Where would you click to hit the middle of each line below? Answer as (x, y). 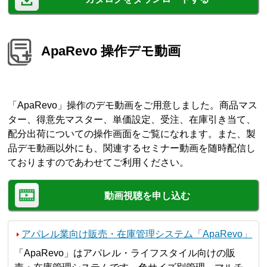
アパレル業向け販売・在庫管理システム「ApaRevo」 (137, 234)
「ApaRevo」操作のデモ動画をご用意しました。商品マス (133, 105)
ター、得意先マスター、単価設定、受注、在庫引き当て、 (132, 119)
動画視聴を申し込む (147, 195)
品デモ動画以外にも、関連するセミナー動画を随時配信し (132, 148)
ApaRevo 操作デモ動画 (111, 51)
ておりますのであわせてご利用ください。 (99, 162)
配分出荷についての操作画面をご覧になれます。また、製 (132, 133)
